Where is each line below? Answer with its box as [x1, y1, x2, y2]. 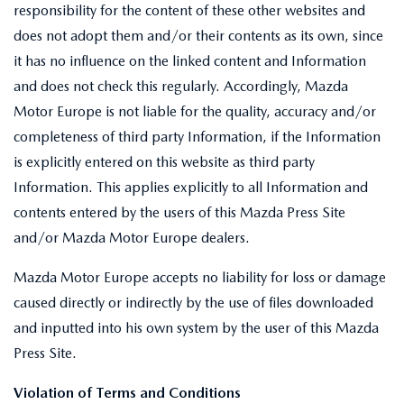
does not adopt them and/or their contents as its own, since [14, 27, 383, 44]
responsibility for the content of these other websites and [14, 2, 365, 19]
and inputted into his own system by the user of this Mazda [14, 319, 379, 336]
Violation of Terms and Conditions [14, 384, 241, 401]
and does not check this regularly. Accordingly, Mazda [14, 78, 348, 95]
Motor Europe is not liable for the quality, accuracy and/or [14, 103, 376, 120]
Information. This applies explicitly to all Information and [14, 179, 368, 196]
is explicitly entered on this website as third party [14, 153, 315, 170]
